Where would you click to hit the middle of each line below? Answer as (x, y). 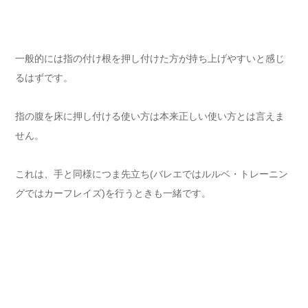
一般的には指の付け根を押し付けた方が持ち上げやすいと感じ (150, 59)
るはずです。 (44, 78)
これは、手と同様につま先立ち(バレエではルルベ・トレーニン (152, 174)
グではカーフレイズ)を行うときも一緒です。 (113, 194)
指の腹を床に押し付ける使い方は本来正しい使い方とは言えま (150, 117)
